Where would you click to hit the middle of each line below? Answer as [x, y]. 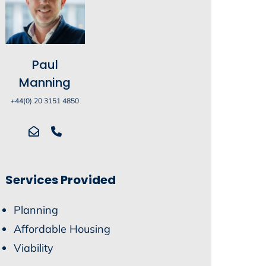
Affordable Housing [62, 229]
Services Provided [61, 180]
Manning [45, 82]
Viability [34, 248]
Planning [36, 210]
